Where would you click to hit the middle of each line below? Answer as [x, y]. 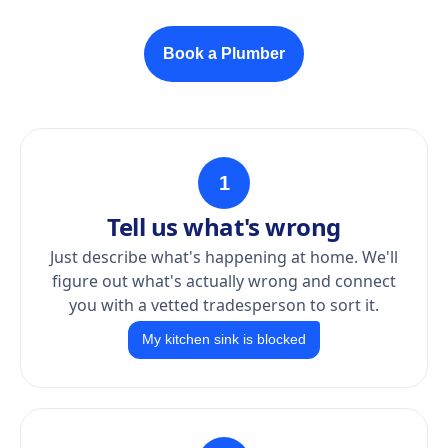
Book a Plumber [224, 53]
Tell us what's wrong [224, 226]
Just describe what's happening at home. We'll [224, 257]
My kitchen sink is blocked [224, 339]
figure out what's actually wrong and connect [224, 281]
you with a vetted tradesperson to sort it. [224, 305]
